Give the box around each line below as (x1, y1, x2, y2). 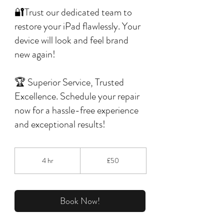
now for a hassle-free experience (14, 103, 138, 117)
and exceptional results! (14, 117, 105, 131)
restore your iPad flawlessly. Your (14, 19, 140, 33)
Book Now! (60, 194, 100, 207)
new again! (14, 47, 55, 61)
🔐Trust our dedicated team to (14, 5, 132, 19)
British (80, 153, 94, 159)
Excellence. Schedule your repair (14, 89, 139, 103)
